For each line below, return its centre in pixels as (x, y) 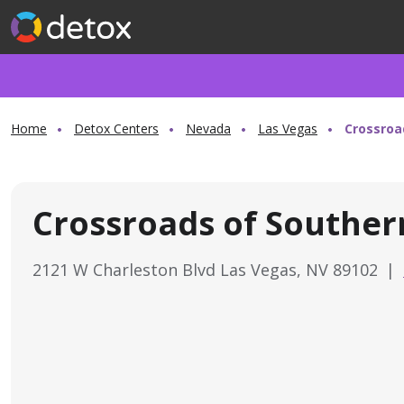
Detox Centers (116, 129)
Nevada (208, 129)
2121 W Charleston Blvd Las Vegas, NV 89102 (207, 270)
